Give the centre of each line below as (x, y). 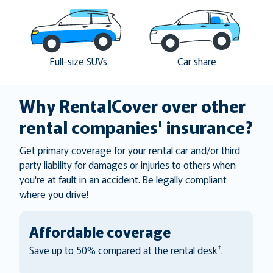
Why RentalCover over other (133, 105)
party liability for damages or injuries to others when (128, 164)
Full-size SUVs (79, 61)
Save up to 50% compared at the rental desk (123, 250)
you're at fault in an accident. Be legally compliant (123, 179)
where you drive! (54, 193)
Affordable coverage (100, 231)
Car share (197, 61)
